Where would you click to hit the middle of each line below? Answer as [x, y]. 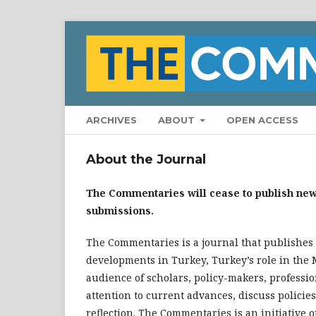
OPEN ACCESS [263, 120]
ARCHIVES [111, 120]
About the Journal [146, 159]
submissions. [120, 210]
